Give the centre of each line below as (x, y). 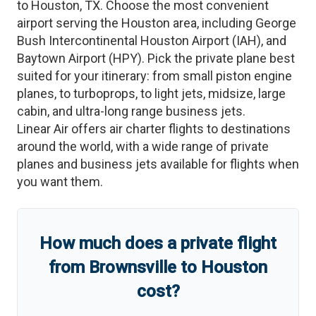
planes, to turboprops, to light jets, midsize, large (151, 93)
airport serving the (69, 23)
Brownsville (133, 267)
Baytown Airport (61, 58)
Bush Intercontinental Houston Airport (123, 41)
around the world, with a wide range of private (143, 146)
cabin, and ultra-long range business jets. (131, 111)
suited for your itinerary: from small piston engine (154, 76)
